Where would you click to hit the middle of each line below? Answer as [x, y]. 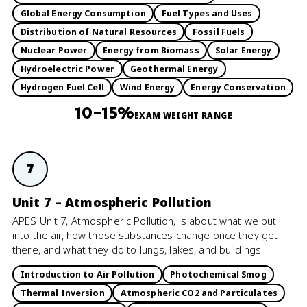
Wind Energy [147, 87]
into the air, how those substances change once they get [145, 235]
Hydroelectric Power [67, 69]
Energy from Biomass [151, 50]
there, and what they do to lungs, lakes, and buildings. [138, 249]
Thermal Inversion [62, 293]
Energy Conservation [238, 87]
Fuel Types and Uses [207, 13]
